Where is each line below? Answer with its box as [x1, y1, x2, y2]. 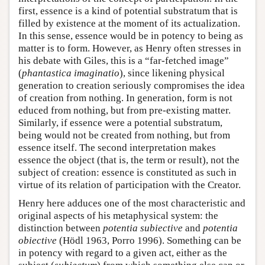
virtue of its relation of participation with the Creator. [18, 179, 241, 190]
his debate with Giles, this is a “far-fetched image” [18, 54, 229, 66]
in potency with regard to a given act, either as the [18, 247, 227, 258]
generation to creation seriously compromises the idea [18, 79, 245, 91]
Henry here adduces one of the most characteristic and [18, 197, 245, 209]
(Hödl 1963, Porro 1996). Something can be [57, 234, 241, 246]
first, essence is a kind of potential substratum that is [18, 5, 238, 17]
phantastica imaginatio [22, 67, 119, 79]
